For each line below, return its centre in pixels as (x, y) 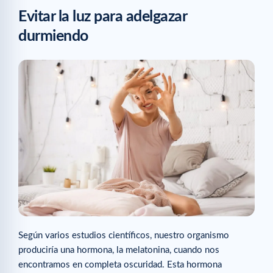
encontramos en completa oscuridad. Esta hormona (120, 265)
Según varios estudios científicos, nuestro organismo (124, 236)
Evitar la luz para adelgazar (102, 16)
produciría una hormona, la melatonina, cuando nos (119, 250)
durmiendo (53, 36)
